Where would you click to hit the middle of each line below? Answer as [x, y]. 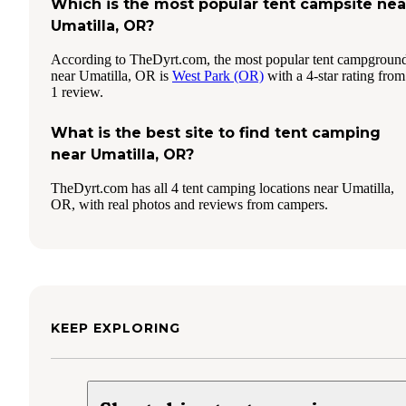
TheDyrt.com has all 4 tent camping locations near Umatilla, [222, 188]
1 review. [77, 92]
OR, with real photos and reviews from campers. [189, 204]
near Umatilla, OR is [111, 75]
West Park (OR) [218, 75]
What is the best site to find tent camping [216, 132]
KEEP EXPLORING [116, 328]
